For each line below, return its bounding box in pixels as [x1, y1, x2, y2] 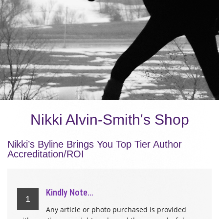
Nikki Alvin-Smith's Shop [30, 111, 189, 128]
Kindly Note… [46, 187, 93, 197]
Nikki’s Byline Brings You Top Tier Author [7, 139, 182, 150]
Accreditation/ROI [7, 149, 84, 159]
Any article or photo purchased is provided [46, 205, 186, 214]
